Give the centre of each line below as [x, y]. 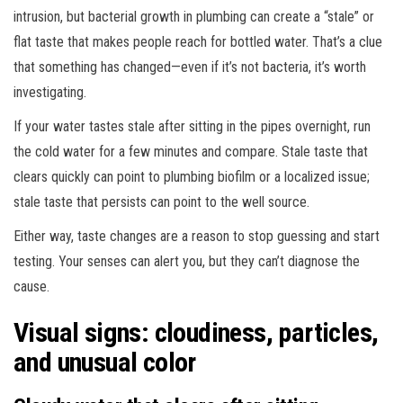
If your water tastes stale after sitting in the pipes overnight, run [192, 126]
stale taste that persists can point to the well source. [161, 201]
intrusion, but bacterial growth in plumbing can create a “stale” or [194, 16]
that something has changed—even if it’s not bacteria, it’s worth [190, 67]
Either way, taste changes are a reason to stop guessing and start [197, 236]
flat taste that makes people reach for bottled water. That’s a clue [198, 41]
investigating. [50, 92]
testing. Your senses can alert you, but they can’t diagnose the [187, 261]
